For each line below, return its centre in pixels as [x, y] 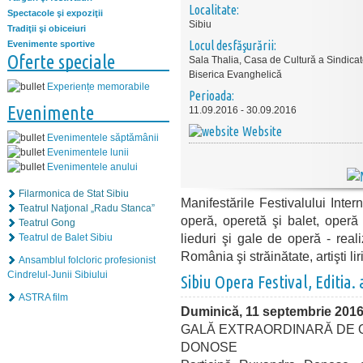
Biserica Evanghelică [235, 75]
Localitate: [214, 10]
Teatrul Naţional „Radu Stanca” [87, 208]
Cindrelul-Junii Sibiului [58, 274]
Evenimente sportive [51, 43]
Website [262, 131]
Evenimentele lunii [88, 152]
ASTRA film [43, 297]
